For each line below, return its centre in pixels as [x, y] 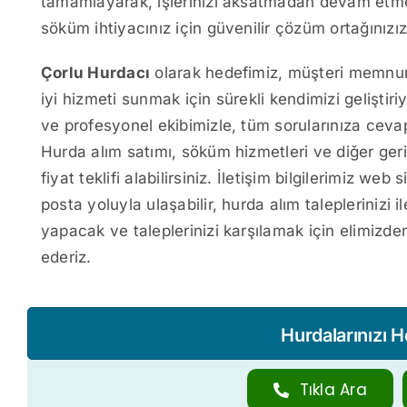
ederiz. [66, 257]
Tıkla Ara [333, 390]
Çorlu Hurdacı [96, 73]
